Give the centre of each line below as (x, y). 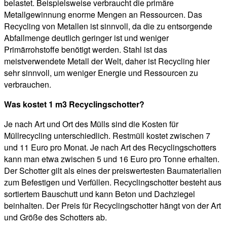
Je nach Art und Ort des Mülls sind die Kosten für (91, 124)
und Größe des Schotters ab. (55, 217)
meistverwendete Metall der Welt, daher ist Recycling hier (107, 61)
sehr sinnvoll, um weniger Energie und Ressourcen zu (101, 73)
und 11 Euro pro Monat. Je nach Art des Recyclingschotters (110, 147)
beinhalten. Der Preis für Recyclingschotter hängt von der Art (112, 206)
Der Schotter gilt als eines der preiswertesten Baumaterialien (113, 171)
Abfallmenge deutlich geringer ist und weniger (86, 38)
